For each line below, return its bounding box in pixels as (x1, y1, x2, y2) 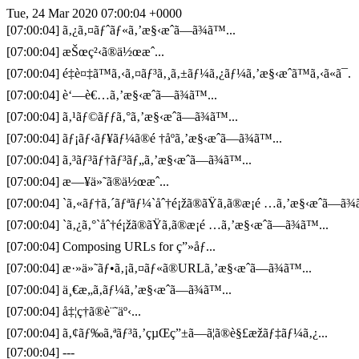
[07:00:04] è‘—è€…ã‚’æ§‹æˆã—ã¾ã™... (6, 88, 217, 102)
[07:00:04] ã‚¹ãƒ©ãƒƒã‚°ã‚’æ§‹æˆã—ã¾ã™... (6, 110, 238, 123)
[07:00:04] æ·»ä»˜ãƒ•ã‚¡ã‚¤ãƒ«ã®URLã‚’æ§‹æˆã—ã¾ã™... (6, 261, 312, 275)
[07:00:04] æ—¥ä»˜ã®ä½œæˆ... (6, 175, 169, 188)
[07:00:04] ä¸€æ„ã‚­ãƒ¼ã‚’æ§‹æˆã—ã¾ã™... (6, 283, 232, 296)
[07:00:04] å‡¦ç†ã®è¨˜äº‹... (6, 305, 141, 318)
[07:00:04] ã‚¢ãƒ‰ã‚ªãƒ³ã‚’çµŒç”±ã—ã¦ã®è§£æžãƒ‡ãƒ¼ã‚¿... (6, 326, 328, 340)
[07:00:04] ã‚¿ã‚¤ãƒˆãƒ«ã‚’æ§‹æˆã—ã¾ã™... (6, 23, 236, 37)
